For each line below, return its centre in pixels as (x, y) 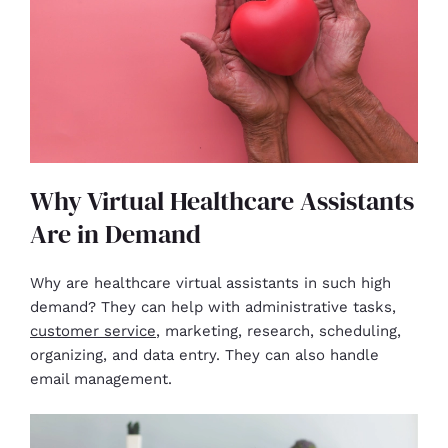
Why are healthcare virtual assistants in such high (210, 283)
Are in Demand (115, 234)
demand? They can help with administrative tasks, (213, 307)
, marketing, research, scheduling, (278, 331)
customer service (93, 331)
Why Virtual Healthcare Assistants (222, 201)
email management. (101, 379)
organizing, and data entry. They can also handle (204, 355)
